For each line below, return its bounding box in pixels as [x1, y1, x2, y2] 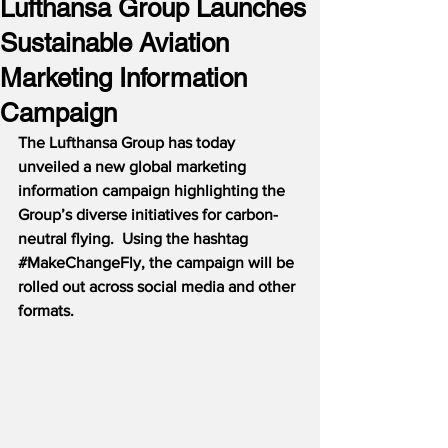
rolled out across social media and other [18, 278, 299, 295]
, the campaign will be [141, 254, 298, 271]
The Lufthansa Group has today [18, 134, 239, 151]
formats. [18, 302, 74, 319]
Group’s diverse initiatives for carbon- [18, 206, 278, 223]
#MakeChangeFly [18, 254, 141, 271]
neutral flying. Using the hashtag [18, 230, 252, 247]
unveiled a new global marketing [18, 158, 250, 175]
